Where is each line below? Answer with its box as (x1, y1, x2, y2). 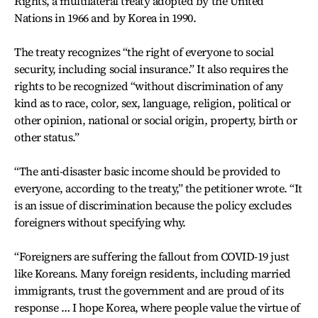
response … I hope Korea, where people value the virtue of (14, 299, 300, 315)
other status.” (14, 128, 79, 145)
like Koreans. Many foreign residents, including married (14, 265, 291, 281)
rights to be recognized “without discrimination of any (14, 77, 283, 94)
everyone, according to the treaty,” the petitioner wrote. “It (14, 180, 303, 196)
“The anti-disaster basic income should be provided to (14, 163, 280, 179)
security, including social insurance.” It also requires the (14, 60, 288, 77)
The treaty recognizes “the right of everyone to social (14, 43, 274, 60)
